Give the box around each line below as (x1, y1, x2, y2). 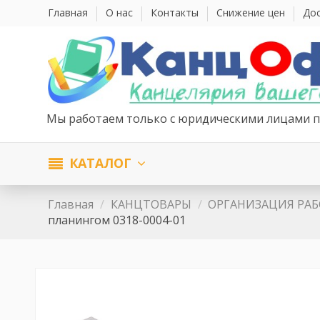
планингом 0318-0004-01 (48, 211, 186, 228)
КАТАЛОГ (66, 154, 136, 172)
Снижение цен (216, 6, 289, 19)
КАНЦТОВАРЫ (110, 196, 191, 212)
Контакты (151, 6, 202, 19)
